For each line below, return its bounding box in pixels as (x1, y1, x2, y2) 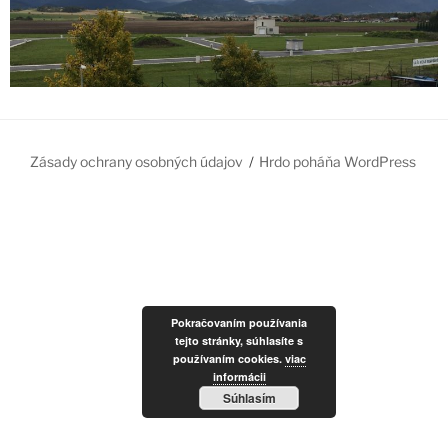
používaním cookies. (172, 351, 285, 366)
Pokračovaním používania (171, 315, 307, 330)
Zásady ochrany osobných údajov (30, 153, 243, 171)
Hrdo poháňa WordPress (259, 153, 417, 171)
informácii (212, 369, 266, 384)
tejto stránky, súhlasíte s (175, 333, 303, 348)
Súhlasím (222, 389, 276, 407)
